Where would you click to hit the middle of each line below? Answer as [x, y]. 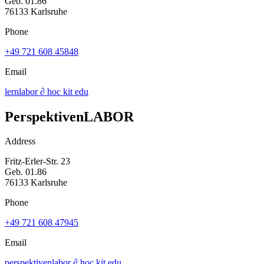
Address [20, 141]
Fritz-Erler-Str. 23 [37, 161]
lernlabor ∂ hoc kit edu [47, 91]
